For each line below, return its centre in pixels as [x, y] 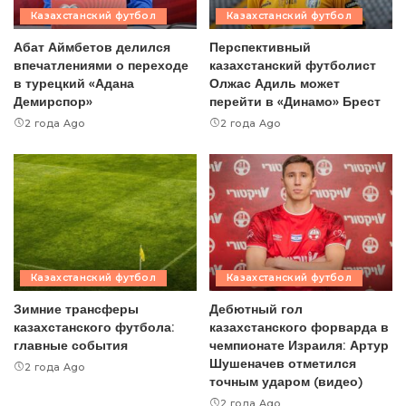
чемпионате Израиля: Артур [299, 345]
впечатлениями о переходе [101, 64]
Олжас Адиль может [275, 82]
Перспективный [260, 46]
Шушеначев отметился [283, 363]
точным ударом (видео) [286, 382]
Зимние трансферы [76, 309]
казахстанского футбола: [94, 327]
